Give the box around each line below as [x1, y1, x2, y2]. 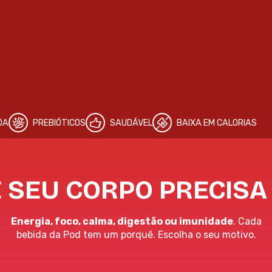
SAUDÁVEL [66, 117, 109, 128]
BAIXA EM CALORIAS [132, 117, 213, 128]
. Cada [233, 216, 262, 228]
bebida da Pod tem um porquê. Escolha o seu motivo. [16, 229, 256, 241]
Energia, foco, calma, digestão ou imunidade [10, 216, 233, 228]
